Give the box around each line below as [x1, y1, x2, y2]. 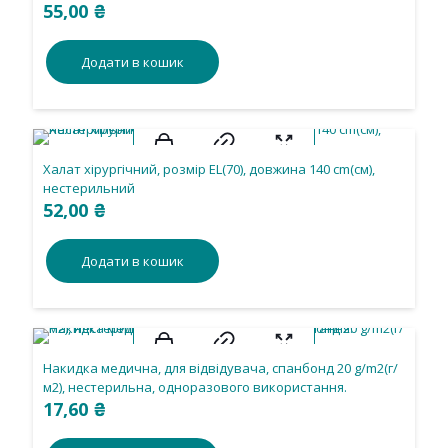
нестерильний [43, 179, 135, 197]
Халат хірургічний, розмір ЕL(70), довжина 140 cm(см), [43, 160, 375, 178]
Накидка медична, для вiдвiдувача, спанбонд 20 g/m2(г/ [43, 359, 398, 377]
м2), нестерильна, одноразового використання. [43, 378, 347, 396]
